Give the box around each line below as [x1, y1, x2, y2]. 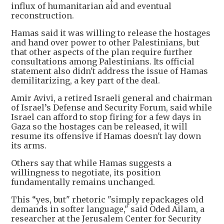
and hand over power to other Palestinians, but [11, 37, 199, 47]
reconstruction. [11, 10, 74, 20]
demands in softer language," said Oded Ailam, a [11, 203, 204, 214]
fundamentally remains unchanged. [11, 176, 155, 187]
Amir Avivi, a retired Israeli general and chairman [11, 92, 212, 103]
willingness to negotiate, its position [11, 167, 160, 177]
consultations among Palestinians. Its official [11, 56, 194, 66]
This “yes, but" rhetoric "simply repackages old [11, 194, 203, 204]
